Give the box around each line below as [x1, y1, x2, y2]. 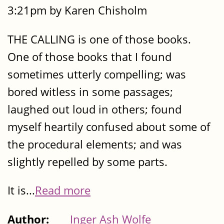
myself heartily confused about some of [7, 118, 210, 134]
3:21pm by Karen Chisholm [7, 2, 147, 18]
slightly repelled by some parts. [7, 153, 167, 169]
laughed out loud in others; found [7, 101, 181, 117]
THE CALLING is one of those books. [7, 31, 194, 47]
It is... [7, 182, 35, 198]
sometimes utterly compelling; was [7, 66, 186, 82]
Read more [35, 182, 90, 198]
